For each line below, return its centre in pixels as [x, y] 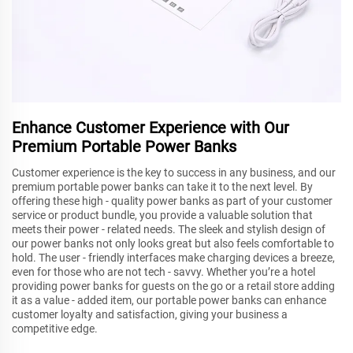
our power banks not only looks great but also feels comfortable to [173, 243]
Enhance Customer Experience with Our [150, 127]
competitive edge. [55, 328]
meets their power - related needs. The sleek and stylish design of [169, 229]
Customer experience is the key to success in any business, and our [174, 172]
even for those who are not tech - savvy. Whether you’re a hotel [163, 271]
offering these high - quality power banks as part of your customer [172, 201]
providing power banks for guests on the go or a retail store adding [173, 286]
